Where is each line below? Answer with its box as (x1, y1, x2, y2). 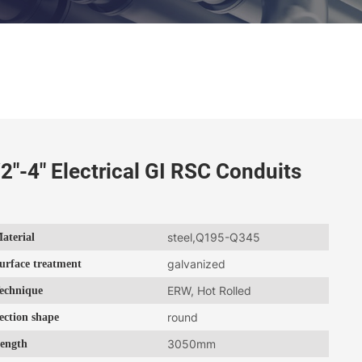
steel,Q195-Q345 (167, 230, 261, 244)
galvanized (167, 257, 226, 271)
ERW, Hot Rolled (167, 284, 252, 297)
